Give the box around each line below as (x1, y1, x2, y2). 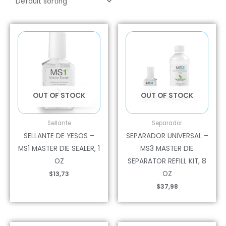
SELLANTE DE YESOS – (24, 131, 94, 141)
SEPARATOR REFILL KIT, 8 (128, 156, 206, 166)
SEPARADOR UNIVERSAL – (126, 131, 208, 141)
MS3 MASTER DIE (140, 144, 194, 154)
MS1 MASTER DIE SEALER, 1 (18, 144, 100, 154)
